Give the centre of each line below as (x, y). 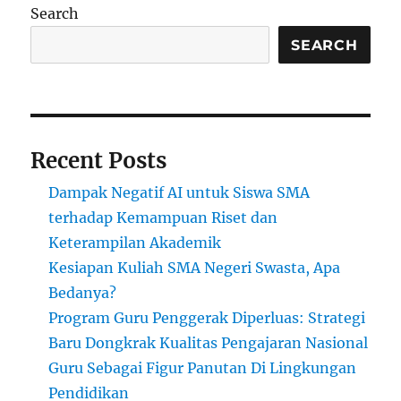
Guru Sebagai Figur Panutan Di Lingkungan (203, 368)
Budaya (334, 43)
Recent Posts (99, 161)
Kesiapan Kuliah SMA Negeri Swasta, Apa (195, 268)
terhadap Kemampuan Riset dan (163, 218)
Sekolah (335, 137)
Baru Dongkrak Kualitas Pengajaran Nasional (209, 343)
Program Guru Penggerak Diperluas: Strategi (207, 318)
